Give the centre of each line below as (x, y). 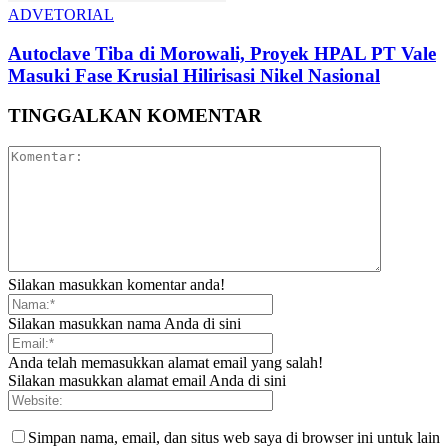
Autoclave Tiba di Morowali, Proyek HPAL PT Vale (222, 53)
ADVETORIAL (61, 14)
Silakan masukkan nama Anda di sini (124, 324)
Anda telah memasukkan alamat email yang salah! (165, 363)
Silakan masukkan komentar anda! (116, 285)
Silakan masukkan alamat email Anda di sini (147, 381)
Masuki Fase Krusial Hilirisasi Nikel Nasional (194, 75)
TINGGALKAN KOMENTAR (135, 116)
